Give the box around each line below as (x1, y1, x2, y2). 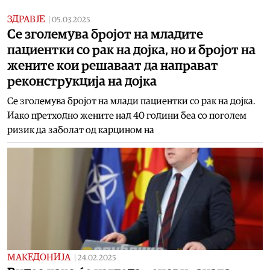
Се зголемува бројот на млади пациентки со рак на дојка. (7, 96, 256, 106)
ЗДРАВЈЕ (7, 14, 45, 24)
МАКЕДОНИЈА (7, 252, 71, 262)
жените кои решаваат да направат (7, 58, 218, 72)
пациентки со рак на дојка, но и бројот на (7, 43, 256, 57)
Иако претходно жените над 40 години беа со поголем (7, 110, 246, 121)
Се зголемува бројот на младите (7, 27, 203, 41)
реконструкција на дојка (7, 74, 157, 88)
